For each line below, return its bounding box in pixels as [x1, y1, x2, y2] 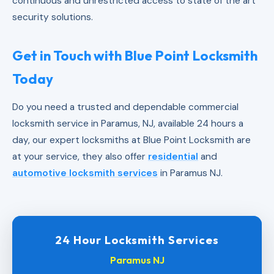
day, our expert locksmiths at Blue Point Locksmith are [12, 133, 251, 146]
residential [148, 150, 198, 163]
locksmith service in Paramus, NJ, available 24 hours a [12, 117, 243, 130]
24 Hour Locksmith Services [55, 232, 219, 247]
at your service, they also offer [12, 150, 148, 163]
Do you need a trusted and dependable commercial [12, 100, 239, 113]
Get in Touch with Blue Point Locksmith [12, 46, 257, 64]
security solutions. [12, 10, 93, 23]
